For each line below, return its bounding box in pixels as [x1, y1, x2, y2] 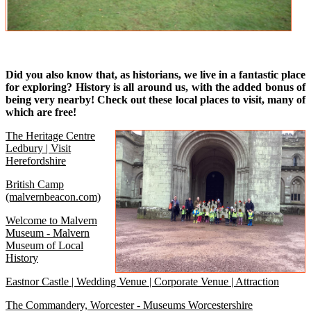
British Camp [6, 178, 64, 190]
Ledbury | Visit [6, 142, 71, 154]
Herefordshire [6, 155, 66, 167]
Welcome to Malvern [6, 215, 97, 226]
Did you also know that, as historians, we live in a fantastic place [6, 69, 305, 81]
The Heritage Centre [6, 130, 95, 142]
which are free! [6, 106, 76, 118]
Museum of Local [6, 239, 83, 251]
